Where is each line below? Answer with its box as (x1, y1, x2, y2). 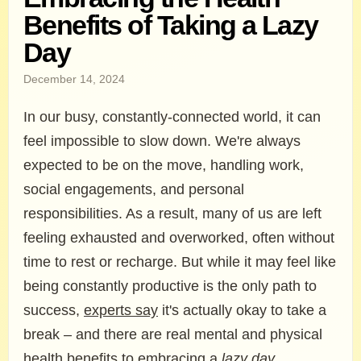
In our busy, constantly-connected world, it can (23, 109, 321, 125)
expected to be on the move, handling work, (23, 157, 304, 173)
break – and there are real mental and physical (23, 326, 322, 342)
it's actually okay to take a (158, 302, 326, 318)
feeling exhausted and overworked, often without (23, 230, 334, 246)
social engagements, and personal (23, 181, 244, 197)
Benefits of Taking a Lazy (23, 10, 318, 40)
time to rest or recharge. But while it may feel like (23, 254, 336, 270)
